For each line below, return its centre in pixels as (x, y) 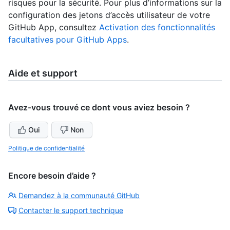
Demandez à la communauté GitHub (79, 195)
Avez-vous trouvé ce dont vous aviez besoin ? (99, 107)
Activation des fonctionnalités (157, 27)
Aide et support (43, 73)
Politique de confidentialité (46, 148)
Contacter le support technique (71, 210)
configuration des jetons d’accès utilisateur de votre (109, 15)
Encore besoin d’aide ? (52, 175)
